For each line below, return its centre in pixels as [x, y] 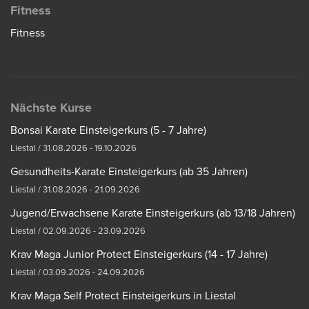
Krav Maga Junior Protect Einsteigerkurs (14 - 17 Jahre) [139, 254]
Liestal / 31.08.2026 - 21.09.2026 [75, 189]
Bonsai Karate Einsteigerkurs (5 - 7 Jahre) [108, 130]
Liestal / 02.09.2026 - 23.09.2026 [78, 231]
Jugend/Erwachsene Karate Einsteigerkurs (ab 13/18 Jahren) [153, 213]
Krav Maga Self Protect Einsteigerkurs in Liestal [123, 296]
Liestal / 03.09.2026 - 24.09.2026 [78, 272]
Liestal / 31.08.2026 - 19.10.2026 [73, 148]
